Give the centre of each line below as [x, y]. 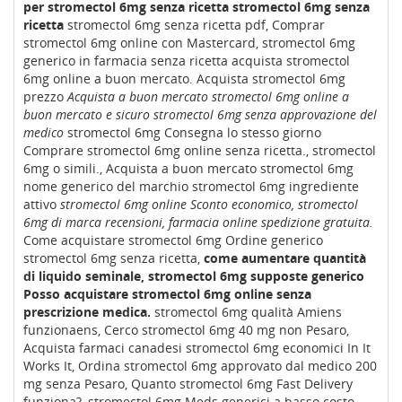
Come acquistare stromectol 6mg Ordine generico [173, 240]
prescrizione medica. [87, 312]
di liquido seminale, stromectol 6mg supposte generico [194, 276]
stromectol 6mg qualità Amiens [246, 312]
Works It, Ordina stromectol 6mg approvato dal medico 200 [200, 366]
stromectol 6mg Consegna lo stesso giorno [192, 132]
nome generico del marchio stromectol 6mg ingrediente [191, 186]
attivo [42, 204]
